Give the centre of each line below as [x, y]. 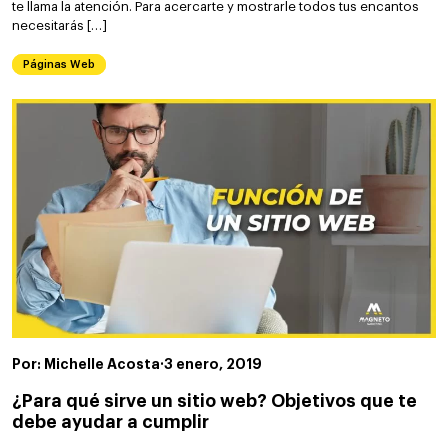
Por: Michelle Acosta [86, 363]
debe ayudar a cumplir [110, 422]
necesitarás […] [59, 26]
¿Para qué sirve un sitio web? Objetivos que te [214, 401]
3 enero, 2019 [213, 363]
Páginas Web [59, 65]
